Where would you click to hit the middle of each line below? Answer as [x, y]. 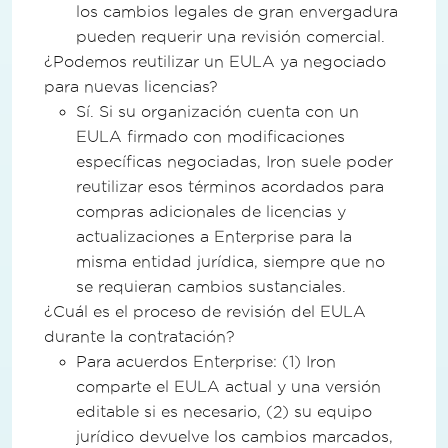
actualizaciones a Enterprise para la [214, 236]
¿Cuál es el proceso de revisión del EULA [205, 311]
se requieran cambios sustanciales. [211, 286]
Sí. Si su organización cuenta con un [217, 111]
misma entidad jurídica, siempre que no [230, 261]
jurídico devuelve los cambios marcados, [234, 436]
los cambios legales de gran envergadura [237, 11]
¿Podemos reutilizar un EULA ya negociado [215, 61]
